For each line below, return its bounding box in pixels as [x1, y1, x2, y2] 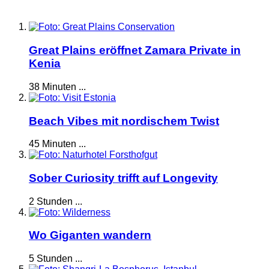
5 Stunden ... [29, 253, 82, 264]
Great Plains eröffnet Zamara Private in [29, 44, 241, 57]
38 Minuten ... [29, 81, 86, 92]
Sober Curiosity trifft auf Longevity [29, 171, 218, 184]
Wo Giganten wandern [29, 229, 151, 242]
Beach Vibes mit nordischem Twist [29, 114, 219, 127]
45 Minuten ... [29, 139, 86, 150]
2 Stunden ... [29, 196, 82, 207]
